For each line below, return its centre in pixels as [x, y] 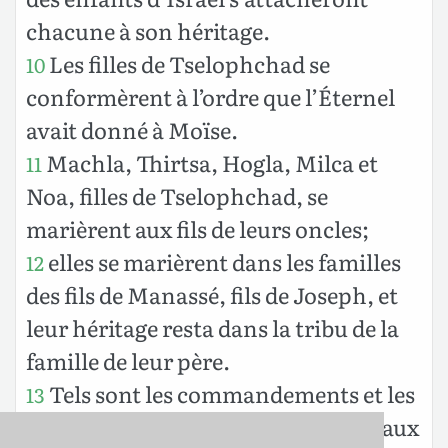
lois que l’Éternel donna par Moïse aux [222, 426]
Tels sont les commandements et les [230, 393]
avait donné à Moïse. [132, 129]
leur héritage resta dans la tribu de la [212, 327]
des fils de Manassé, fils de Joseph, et [212, 294]
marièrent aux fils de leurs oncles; [197, 228]
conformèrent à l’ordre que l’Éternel [210, 96]
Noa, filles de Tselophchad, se [177, 195]
